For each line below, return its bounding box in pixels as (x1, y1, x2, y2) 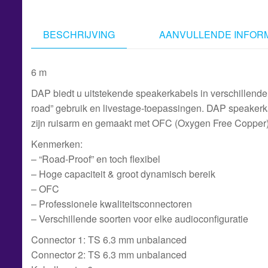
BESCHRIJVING (43, 28, 115, 41)
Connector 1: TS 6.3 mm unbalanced (31, 232, 187, 246)
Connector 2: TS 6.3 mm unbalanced (31, 247, 187, 261)
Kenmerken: (31, 136, 83, 151)
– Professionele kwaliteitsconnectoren (31, 196, 192, 211)
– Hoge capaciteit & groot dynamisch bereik (31, 166, 215, 181)
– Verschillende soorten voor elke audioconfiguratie (31, 211, 248, 226)
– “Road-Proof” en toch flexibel (31, 151, 160, 166)
